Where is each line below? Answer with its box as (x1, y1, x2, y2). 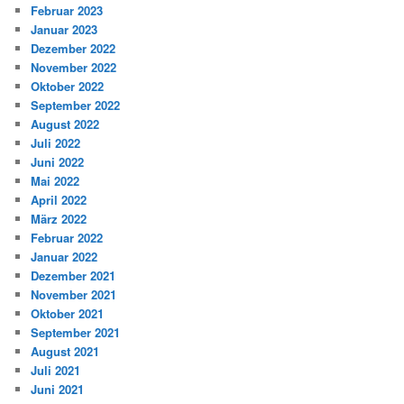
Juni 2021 (31, 380, 85, 398)
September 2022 (31, 96, 121, 114)
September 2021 (31, 323, 121, 341)
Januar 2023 (31, 20, 98, 38)
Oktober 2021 (31, 304, 105, 322)
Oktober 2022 (31, 77, 105, 95)
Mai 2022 (31, 171, 80, 189)
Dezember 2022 (31, 39, 116, 57)
